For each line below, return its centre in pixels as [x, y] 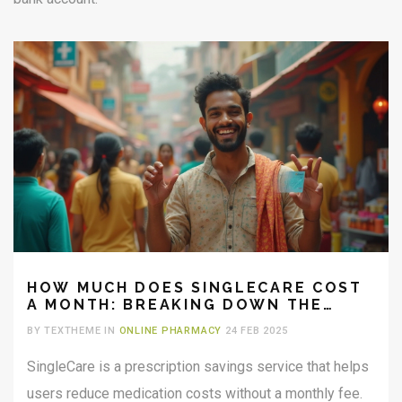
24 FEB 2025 [255, 331]
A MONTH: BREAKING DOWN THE [175, 305]
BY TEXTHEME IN [73, 331]
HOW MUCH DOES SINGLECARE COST [195, 288]
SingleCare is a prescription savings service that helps [198, 367]
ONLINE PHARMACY [170, 331]
